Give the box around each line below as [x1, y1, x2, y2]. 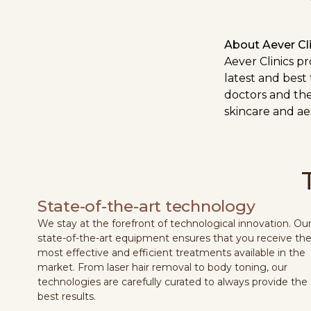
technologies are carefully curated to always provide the [37, 276, 308, 289]
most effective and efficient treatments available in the [37, 246, 305, 260]
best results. [37, 290, 96, 303]
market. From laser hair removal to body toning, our [37, 261, 287, 274]
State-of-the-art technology [37, 196, 255, 217]
